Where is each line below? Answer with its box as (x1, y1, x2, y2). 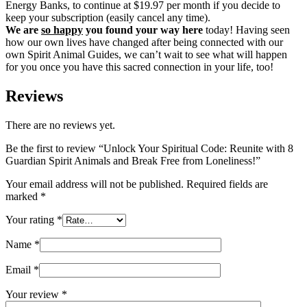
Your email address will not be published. (5, 177, 184, 190)
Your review (5, 288, 62, 300)
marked (5, 190, 40, 202)
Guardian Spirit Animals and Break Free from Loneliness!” (5, 154, 260, 167)
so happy (41, 23, 83, 36)
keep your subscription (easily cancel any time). (5, 11, 210, 23)
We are (5, 23, 41, 36)
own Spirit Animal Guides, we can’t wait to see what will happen (5, 48, 287, 60)
